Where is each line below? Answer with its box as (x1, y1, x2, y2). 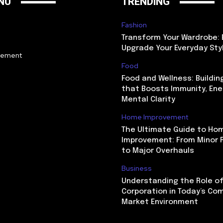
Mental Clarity (121, 96, 175, 104)
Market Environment (121, 198, 198, 206)
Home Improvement (121, 112, 188, 121)
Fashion (121, 20, 147, 29)
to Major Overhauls (121, 147, 194, 155)
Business (121, 164, 152, 173)
